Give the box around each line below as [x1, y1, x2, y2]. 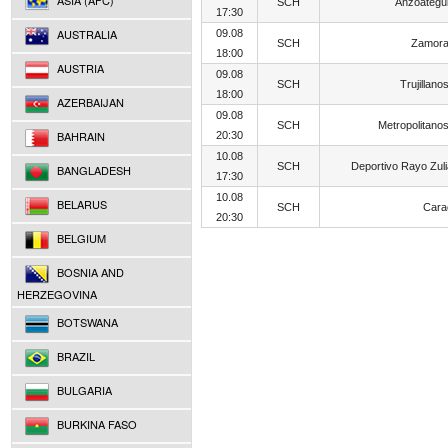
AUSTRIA [54, 60, 104, 76]
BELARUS [54, 196, 107, 212]
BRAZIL [54, 348, 95, 364]
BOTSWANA [54, 314, 118, 330]
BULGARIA [54, 382, 112, 398]
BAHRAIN [54, 128, 105, 144]
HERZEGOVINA [17, 286, 97, 303]
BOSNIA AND [54, 264, 124, 280]
